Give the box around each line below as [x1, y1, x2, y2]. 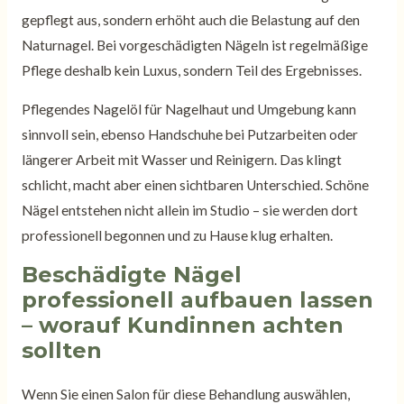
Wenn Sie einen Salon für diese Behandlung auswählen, [21, 385, 350, 402]
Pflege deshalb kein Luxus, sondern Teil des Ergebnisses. [21, 61, 362, 78]
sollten [21, 336, 102, 363]
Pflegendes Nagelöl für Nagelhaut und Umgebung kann [21, 101, 356, 118]
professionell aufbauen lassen [21, 286, 373, 313]
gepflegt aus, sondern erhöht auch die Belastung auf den [21, 11, 360, 28]
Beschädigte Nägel [21, 261, 242, 288]
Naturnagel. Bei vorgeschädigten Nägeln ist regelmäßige [21, 36, 368, 53]
